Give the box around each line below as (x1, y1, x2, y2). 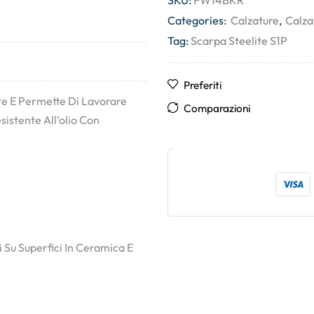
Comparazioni (184, 102, 250, 115)
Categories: (168, 13, 228, 27)
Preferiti (184, 78, 221, 92)
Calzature (231, 13, 279, 27)
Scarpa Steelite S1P (191, 34, 287, 48)
